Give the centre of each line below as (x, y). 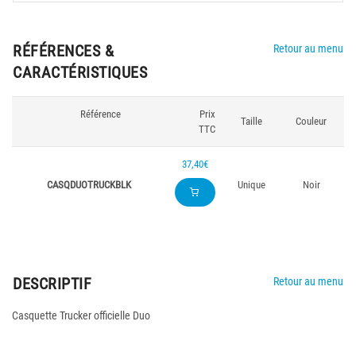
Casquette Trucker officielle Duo (81, 315)
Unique (252, 185)
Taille (252, 121)
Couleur (311, 121)
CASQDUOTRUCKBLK (89, 185)
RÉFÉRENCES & (63, 51)
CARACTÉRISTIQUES (80, 72)
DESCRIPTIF (52, 284)
